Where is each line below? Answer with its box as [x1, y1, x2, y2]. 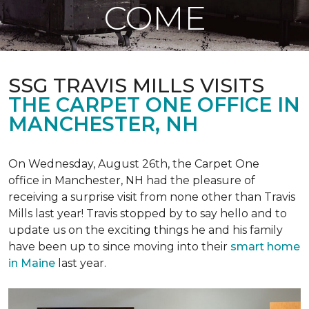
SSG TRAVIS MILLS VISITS [8, 73, 264, 97]
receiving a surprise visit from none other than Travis [8, 190, 295, 203]
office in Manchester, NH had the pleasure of [8, 174, 255, 187]
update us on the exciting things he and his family [8, 223, 283, 237]
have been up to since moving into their [8, 240, 230, 253]
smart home [230, 240, 300, 253]
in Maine [8, 257, 55, 270]
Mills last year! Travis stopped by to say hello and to [8, 207, 287, 220]
